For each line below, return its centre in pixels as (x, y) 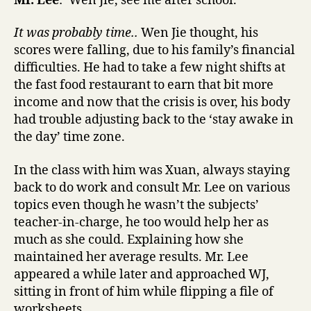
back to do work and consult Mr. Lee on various (152, 187)
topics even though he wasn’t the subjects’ (136, 205)
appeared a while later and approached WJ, (142, 274)
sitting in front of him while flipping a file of (144, 292)
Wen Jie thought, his (200, 33)
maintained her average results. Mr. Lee (131, 257)
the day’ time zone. (69, 137)
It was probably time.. (77, 33)
